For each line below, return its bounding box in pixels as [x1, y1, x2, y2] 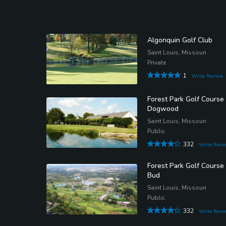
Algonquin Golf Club [147, 35, 212, 45]
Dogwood [147, 104, 179, 114]
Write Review [192, 73, 223, 80]
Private [147, 59, 166, 67]
